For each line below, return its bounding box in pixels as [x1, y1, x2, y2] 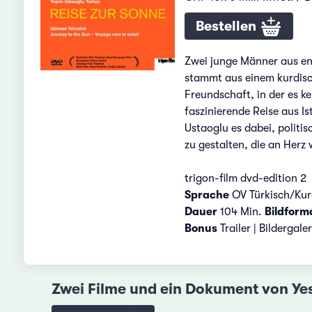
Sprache [184, 188, 229, 201]
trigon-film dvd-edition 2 [184, 171, 306, 185]
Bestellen [195, 17, 260, 34]
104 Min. [219, 205, 265, 218]
